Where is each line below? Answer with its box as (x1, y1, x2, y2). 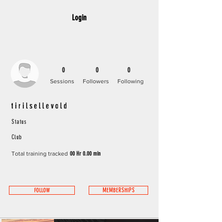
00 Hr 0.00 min (70, 150, 101, 157)
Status (11, 119, 26, 125)
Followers (83, 78, 109, 85)
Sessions (50, 78, 74, 85)
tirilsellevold (11, 103, 69, 109)
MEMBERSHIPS (102, 187, 135, 193)
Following (117, 78, 144, 85)
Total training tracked (11, 150, 68, 157)
